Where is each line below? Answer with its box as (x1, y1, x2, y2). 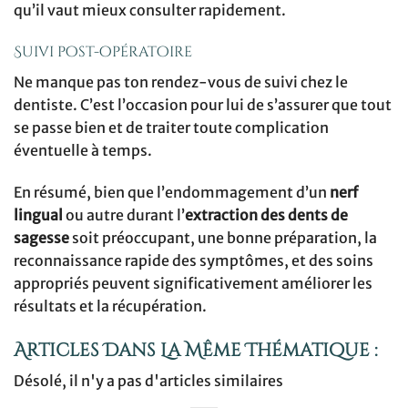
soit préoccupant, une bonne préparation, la (69, 228, 377, 247)
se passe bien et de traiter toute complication (14, 117, 329, 137)
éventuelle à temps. (14, 140, 152, 159)
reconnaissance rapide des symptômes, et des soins (14, 250, 373, 270)
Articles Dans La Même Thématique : (14, 338, 378, 363)
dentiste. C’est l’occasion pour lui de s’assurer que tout (14, 95, 392, 114)
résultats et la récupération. (14, 296, 207, 315)
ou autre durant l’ (63, 205, 185, 224)
